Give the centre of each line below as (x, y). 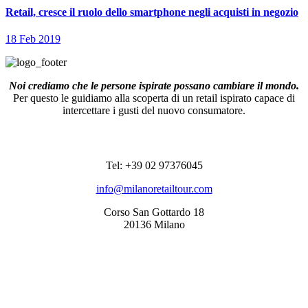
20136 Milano (154, 225)
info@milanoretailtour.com (154, 189)
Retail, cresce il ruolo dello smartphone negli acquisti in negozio (152, 12)
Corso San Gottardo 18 (154, 212)
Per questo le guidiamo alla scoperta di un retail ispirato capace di (154, 98)
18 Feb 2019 (33, 39)
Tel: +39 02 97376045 (154, 166)
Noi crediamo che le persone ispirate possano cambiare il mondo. (154, 86)
